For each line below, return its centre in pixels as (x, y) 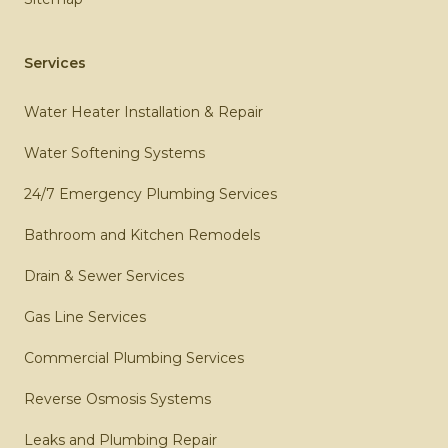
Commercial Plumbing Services (134, 357)
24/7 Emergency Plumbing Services (150, 193)
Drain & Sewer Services (104, 275)
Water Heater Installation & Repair (143, 111)
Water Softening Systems (114, 152)
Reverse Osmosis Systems (117, 398)
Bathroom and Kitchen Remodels (142, 234)
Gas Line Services (85, 316)
